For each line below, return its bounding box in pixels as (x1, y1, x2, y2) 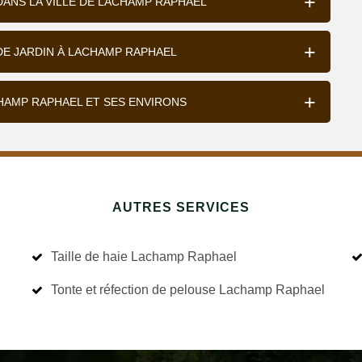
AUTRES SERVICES (112, 200, 250, 214)
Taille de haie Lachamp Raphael (51, 250, 238, 263)
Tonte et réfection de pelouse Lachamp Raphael (219, 283, 326, 297)
